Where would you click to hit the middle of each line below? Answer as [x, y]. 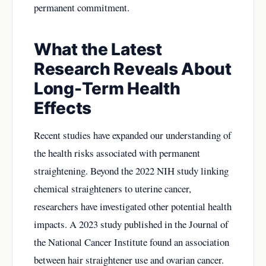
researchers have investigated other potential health [133, 207]
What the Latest [98, 50]
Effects [63, 108]
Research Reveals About [133, 69]
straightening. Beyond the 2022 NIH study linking [131, 171]
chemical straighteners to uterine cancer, [113, 189]
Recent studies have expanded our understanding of [133, 135]
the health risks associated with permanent [117, 153]
